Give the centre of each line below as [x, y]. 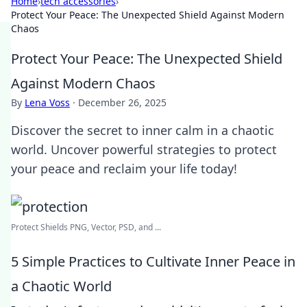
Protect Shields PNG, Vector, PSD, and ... [86, 227]
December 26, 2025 [122, 102]
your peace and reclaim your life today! [124, 169]
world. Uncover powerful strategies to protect [144, 149]
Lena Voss [47, 102]
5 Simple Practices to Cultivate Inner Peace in [153, 261]
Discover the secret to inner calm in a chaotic [143, 130]
